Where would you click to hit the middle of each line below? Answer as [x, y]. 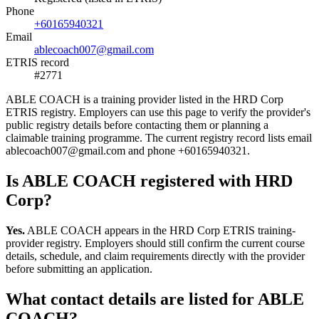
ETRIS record [37, 62]
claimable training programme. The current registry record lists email [159, 137]
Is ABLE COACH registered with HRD [149, 181]
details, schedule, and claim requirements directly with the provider [155, 256]
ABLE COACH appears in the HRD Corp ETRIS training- [160, 230]
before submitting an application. [79, 268]
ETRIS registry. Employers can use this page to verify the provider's [158, 112]
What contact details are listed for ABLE [155, 299]
